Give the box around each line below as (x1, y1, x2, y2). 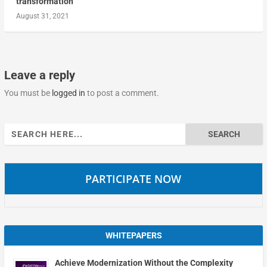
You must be (4, 88, 52, 98)
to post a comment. (85, 88, 159, 98)
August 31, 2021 (15, 12, 69, 21)
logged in (51, 88, 85, 98)
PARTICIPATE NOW (85, 172, 182, 187)
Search (3, 125, 29, 135)
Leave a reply (4, 68, 75, 83)
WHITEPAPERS (105, 231, 162, 241)
